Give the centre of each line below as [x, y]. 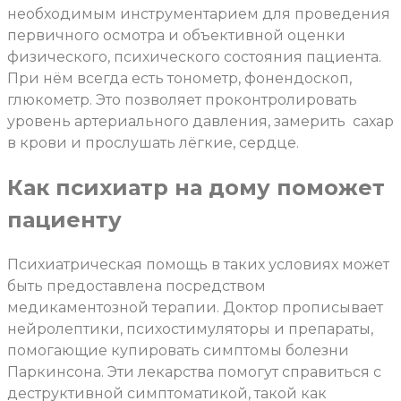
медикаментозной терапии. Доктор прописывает [195, 307]
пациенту [64, 219]
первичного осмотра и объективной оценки [176, 35]
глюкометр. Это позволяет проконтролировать [182, 99]
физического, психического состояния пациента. [194, 56]
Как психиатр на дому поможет [196, 187]
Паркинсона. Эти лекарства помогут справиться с [194, 371]
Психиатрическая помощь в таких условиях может [198, 264]
